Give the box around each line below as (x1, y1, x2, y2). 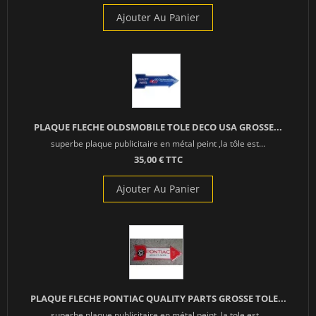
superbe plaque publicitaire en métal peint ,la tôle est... (51, 138, 265, 150)
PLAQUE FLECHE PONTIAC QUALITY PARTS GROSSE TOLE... (30, 292, 286, 305)
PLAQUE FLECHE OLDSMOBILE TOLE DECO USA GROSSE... (34, 121, 282, 134)
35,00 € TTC (133, 153, 183, 166)
